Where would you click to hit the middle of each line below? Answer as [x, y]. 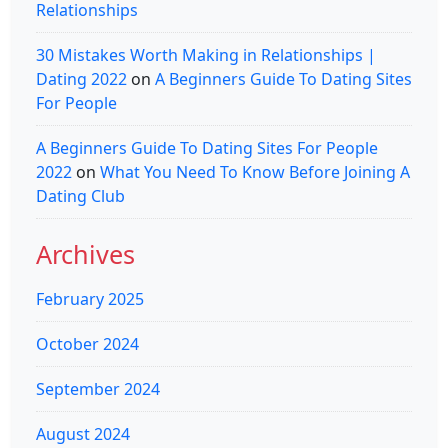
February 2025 [90, 298]
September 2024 [98, 388]
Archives [85, 253]
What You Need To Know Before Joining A [255, 171]
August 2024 [83, 433]
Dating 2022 [81, 78]
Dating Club [80, 195]
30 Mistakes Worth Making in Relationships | [206, 54]
